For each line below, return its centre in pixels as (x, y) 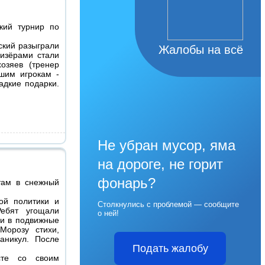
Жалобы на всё (201, 50)
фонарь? (126, 183)
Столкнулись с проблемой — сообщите (168, 204)
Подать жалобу (170, 248)
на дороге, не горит (160, 164)
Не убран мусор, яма (166, 145)
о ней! (108, 213)
